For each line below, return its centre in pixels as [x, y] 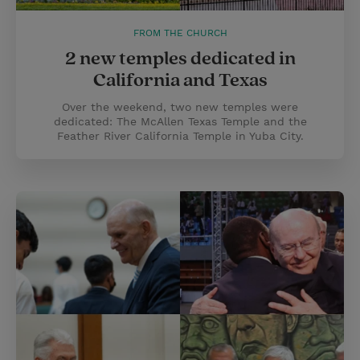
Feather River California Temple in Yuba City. [180, 136]
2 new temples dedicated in [180, 59]
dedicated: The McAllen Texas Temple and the [180, 121]
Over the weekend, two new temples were [180, 107]
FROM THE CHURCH [180, 33]
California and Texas [180, 80]
